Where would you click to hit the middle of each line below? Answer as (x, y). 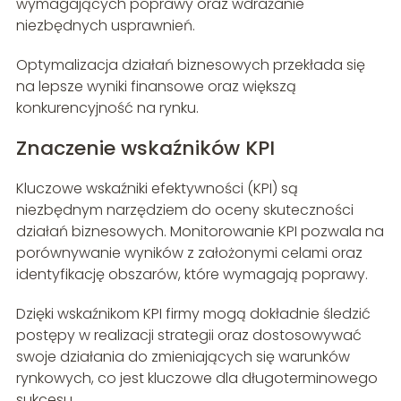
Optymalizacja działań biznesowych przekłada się (190, 65)
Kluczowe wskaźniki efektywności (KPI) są (157, 189)
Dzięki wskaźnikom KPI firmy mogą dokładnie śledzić (193, 314)
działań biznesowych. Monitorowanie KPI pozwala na (200, 232)
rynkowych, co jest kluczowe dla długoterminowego (196, 379)
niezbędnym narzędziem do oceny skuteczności (184, 210)
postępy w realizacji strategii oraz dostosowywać (188, 336)
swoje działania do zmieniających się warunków (183, 357)
